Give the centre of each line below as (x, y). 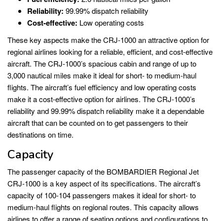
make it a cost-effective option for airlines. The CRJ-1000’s (101, 99)
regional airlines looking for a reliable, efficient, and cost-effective (110, 52)
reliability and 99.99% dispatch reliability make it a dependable (106, 111)
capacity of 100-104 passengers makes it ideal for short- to (102, 195)
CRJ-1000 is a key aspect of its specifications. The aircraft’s (104, 184)
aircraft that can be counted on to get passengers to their (98, 123)
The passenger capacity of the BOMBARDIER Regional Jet (103, 172)
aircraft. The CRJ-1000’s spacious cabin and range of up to (102, 64)
